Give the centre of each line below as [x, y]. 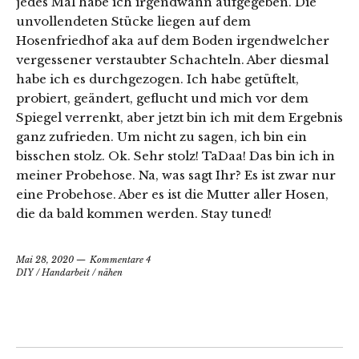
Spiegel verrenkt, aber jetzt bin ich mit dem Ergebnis [179, 118]
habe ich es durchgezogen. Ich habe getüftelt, [157, 79]
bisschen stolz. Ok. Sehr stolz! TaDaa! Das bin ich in [175, 156]
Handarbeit [66, 273]
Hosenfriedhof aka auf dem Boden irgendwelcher [173, 41]
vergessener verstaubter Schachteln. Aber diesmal [172, 60]
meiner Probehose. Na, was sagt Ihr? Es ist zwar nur [176, 175]
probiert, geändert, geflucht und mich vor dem [162, 99]
